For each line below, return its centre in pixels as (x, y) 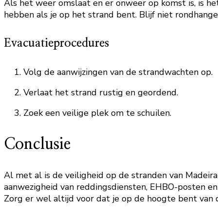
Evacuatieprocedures (56, 44)
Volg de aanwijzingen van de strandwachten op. (118, 72)
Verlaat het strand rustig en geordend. (101, 93)
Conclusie (37, 144)
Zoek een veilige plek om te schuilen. (97, 113)
